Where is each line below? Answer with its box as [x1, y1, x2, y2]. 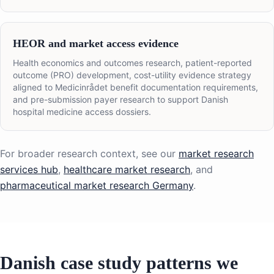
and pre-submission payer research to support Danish [13, 94, 228, 105]
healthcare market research [64, 163, 190, 176]
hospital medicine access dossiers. [13, 106, 151, 117]
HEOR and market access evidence [13, 37, 179, 50]
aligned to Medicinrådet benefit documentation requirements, [13, 82, 258, 93]
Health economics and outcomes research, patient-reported [13, 57, 252, 68]
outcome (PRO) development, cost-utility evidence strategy [13, 70, 251, 81]
